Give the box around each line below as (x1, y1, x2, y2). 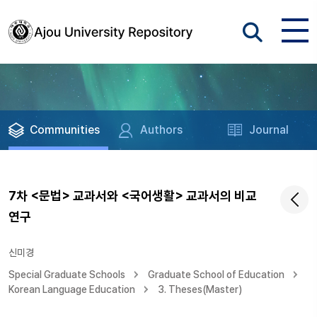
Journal (249, 123, 289, 137)
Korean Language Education (8, 284, 135, 295)
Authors (140, 123, 183, 137)
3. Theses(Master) (158, 284, 242, 295)
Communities (30, 123, 100, 137)
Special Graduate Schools (8, 269, 125, 280)
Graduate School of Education (148, 269, 284, 280)
